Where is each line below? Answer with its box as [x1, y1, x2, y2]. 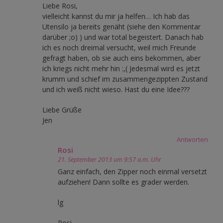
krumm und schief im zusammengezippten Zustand [42, 74, 208, 84]
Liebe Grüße [42, 105, 82, 114]
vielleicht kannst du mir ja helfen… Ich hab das [42, 11, 190, 21]
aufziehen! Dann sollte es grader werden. [58, 177, 189, 187]
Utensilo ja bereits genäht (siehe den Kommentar [42, 21, 201, 31]
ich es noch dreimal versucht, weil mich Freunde [42, 42, 196, 52]
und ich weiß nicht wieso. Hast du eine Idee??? [42, 84, 190, 94]
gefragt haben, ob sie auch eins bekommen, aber [42, 53, 201, 63]
